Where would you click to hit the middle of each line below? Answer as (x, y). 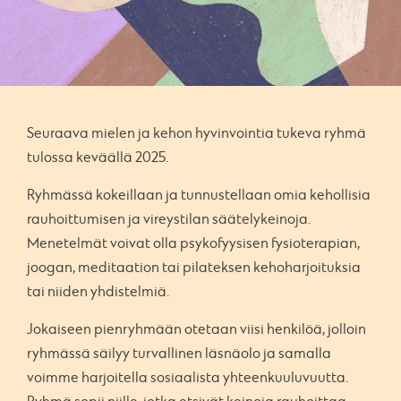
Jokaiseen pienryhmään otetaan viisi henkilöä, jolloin (196, 330)
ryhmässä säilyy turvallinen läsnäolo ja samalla (179, 354)
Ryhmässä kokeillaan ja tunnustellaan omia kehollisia (199, 196)
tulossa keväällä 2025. (98, 158)
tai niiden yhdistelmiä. (98, 292)
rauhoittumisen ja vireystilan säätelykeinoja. (169, 220)
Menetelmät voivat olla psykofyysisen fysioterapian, (193, 244)
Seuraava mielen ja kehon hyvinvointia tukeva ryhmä (196, 134)
